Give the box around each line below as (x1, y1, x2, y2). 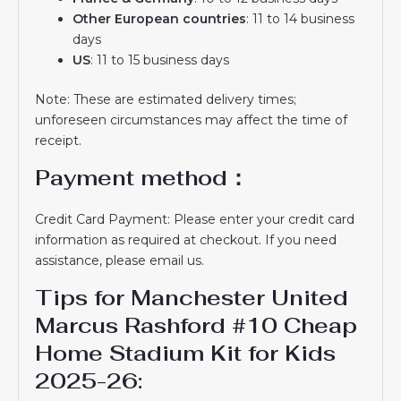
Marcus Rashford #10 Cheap (35, 311, 358, 339)
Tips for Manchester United (35, 283, 349, 311)
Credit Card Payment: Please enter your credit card (35, 210, 355, 227)
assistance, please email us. (35, 252, 205, 269)
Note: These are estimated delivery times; (35, 90, 297, 107)
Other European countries (73, 10, 247, 27)
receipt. (35, 132, 82, 149)
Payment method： (35, 163, 250, 192)
